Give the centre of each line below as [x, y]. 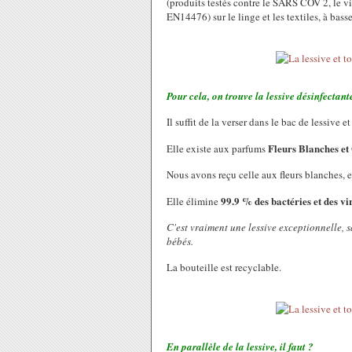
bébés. [180, 241]
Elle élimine [194, 201]
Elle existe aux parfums [216, 148]
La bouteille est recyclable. [224, 267]
